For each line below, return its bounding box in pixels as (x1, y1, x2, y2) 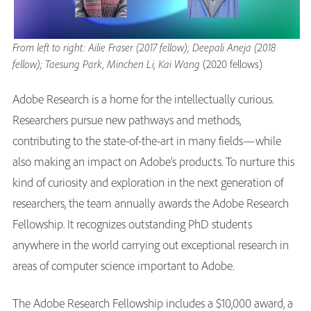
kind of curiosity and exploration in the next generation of (12, 174, 283, 190)
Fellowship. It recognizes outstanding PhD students (12, 215, 252, 232)
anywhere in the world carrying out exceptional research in (12, 236, 289, 253)
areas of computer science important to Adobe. (12, 257, 237, 274)
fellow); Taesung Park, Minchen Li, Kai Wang (12, 56, 200, 71)
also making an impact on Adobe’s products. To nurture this (12, 153, 294, 169)
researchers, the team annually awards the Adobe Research (12, 194, 289, 211)
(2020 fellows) (200, 56, 262, 71)
